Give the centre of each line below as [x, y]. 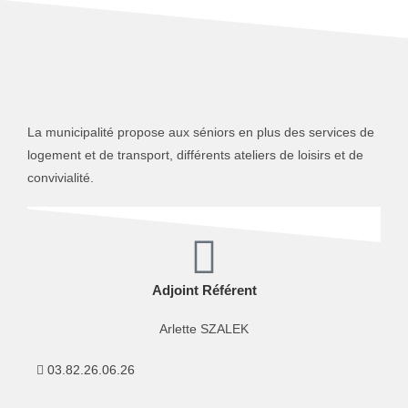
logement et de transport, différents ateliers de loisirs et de [195, 155]
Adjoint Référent [204, 290]
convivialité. [61, 178]
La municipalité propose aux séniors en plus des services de [201, 132]
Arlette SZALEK [204, 329]
